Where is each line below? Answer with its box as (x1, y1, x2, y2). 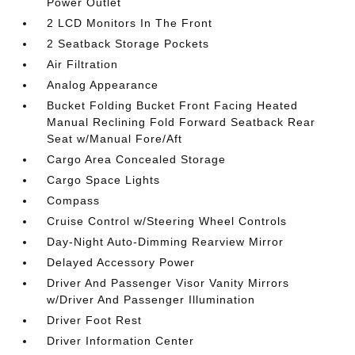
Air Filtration (47, 58, 119, 71)
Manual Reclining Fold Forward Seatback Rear (47, 116, 316, 128)
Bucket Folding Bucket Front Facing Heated (47, 99, 299, 112)
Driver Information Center (47, 334, 195, 347)
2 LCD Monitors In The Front (47, 17, 213, 29)
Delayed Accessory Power (47, 256, 196, 269)
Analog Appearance (47, 78, 159, 91)
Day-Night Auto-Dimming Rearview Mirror (47, 235, 284, 248)
